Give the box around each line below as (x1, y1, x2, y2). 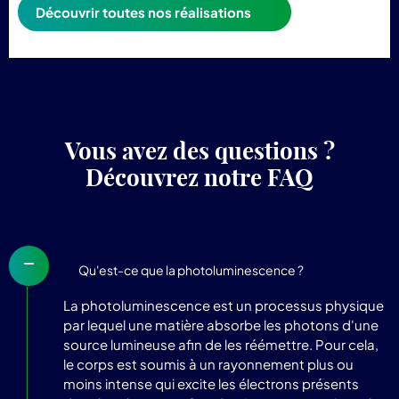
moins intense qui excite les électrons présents (63, 374, 359, 392)
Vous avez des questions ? (64, 135, 335, 166)
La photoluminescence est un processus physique (63, 296, 384, 313)
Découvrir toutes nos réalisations (36, 3, 251, 20)
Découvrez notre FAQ (85, 162, 313, 192)
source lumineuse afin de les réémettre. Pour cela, (63, 335, 379, 353)
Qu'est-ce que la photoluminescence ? (78, 261, 304, 278)
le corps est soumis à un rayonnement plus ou (63, 354, 354, 372)
